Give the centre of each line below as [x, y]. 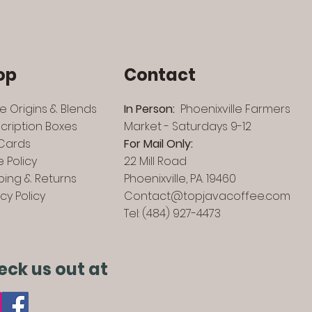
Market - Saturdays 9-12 [188, 126]
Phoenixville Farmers [233, 109]
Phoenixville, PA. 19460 [180, 179]
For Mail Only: [158, 144]
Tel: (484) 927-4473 [172, 213]
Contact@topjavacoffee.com [207, 196]
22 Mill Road [155, 161]
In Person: [149, 109]
